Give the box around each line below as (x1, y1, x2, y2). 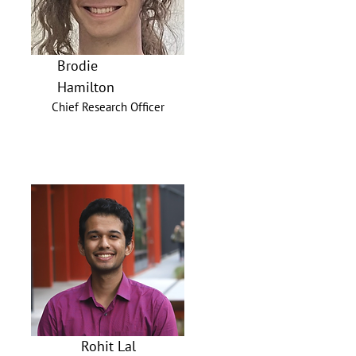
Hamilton (57, 78, 114, 96)
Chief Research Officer (51, 99, 164, 114)
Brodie (57, 56, 98, 75)
